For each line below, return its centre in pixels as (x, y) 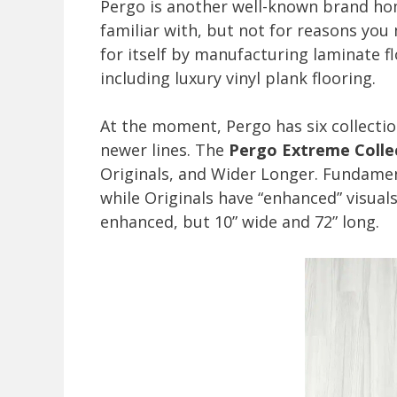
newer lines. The (164, 150)
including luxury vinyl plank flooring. (238, 78)
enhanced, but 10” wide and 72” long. (240, 222)
